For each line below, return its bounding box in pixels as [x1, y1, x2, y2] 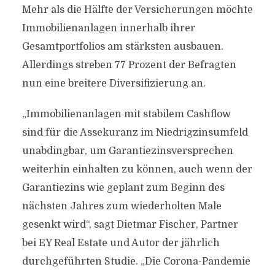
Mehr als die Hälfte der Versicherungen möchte [21, 4, 253, 15]
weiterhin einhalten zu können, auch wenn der [21, 164, 252, 175]
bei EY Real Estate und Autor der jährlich [21, 238, 220, 249]
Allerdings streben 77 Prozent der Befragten [21, 60, 236, 71]
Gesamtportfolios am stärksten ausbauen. [21, 41, 223, 52]
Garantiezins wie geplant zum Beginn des [21, 182, 225, 193]
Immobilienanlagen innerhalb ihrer [21, 23, 195, 34]
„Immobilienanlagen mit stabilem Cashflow [21, 109, 231, 120]
